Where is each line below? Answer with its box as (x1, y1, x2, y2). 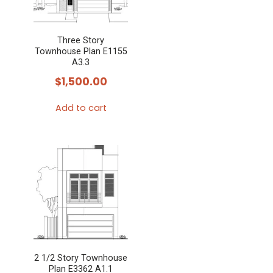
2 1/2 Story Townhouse (34, 252, 128, 263)
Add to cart (55, 101, 107, 114)
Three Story (57, 35, 105, 46)
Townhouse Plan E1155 (34, 46, 127, 57)
